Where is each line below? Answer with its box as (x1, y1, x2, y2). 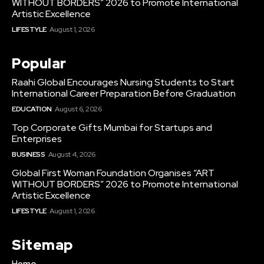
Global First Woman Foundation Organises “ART (12, 166, 214, 179)
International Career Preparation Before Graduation (12, 87, 236, 100)
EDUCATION (12, 104, 52, 114)
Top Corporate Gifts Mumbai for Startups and (12, 121, 212, 134)
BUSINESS (12, 149, 45, 159)
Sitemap (12, 235, 73, 254)
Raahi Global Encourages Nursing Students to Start (12, 75, 235, 88)
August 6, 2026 (55, 104, 101, 114)
